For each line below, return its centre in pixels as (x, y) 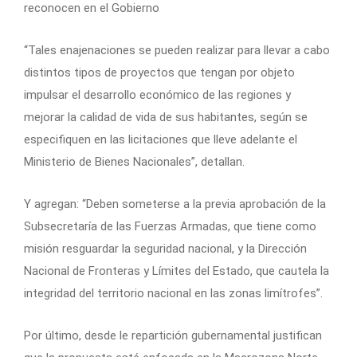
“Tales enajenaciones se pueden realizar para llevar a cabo (177, 50)
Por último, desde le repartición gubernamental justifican (173, 335)
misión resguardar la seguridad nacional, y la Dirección (165, 248)
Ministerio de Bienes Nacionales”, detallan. (134, 161)
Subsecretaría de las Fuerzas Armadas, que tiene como (170, 226)
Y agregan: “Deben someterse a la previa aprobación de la (175, 204)
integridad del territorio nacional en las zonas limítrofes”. (173, 293)
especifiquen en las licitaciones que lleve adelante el (161, 139)
